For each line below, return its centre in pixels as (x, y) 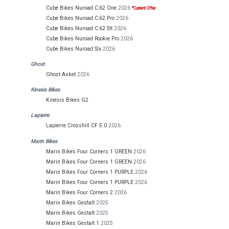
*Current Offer (144, 8)
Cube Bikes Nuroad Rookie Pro (83, 38)
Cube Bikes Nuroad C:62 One (81, 8)
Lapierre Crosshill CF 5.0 (76, 126)
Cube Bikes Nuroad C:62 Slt (79, 28)
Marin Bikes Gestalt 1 (73, 223)
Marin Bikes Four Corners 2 (79, 192)
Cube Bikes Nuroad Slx (74, 49)
